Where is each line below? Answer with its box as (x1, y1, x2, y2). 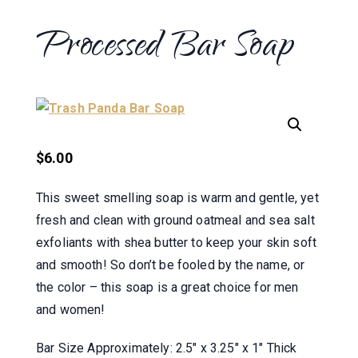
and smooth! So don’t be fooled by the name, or (36, 257, 305, 272)
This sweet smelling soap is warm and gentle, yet (36, 189, 319, 205)
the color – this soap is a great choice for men (36, 279, 299, 295)
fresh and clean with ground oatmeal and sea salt (36, 212, 315, 228)
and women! (36, 301, 105, 317)
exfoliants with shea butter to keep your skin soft (36, 234, 317, 250)
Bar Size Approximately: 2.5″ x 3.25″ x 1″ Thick (36, 340, 297, 356)
